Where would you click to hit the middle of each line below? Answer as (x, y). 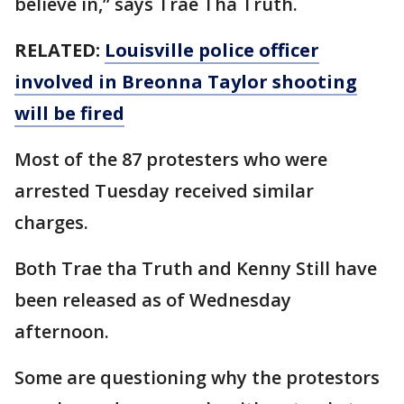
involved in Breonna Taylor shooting (186, 81)
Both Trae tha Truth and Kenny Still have (196, 268)
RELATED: (60, 50)
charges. (51, 222)
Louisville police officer (212, 50)
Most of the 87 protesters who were (171, 159)
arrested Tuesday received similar (164, 190)
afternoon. (62, 331)
